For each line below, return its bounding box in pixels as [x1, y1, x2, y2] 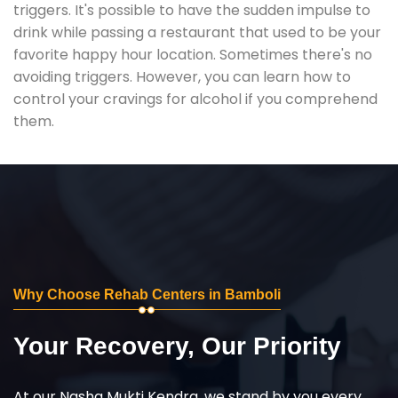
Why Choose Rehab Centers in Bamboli [13, 286, 281, 302]
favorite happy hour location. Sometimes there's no [13, 44, 372, 65]
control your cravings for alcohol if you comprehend [13, 88, 378, 109]
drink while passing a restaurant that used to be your [13, 21, 381, 43]
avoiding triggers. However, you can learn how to [13, 66, 351, 87]
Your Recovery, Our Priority [13, 331, 341, 360]
